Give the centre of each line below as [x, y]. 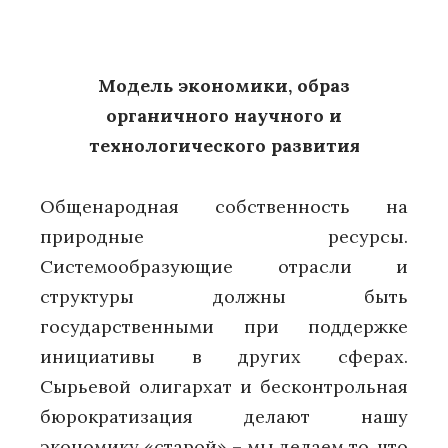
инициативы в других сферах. [224, 356]
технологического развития [224, 146]
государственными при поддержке [224, 326]
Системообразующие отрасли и [224, 266]
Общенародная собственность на [224, 206]
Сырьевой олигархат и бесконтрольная [224, 386]
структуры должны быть [224, 296]
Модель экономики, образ [224, 86]
